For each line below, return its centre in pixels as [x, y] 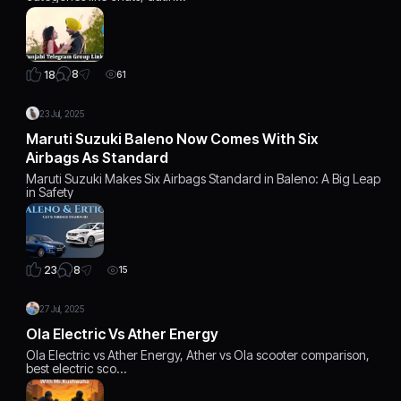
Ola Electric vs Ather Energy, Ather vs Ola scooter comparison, [198, 355]
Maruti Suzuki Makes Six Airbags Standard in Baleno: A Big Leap [204, 178]
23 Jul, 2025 [62, 113]
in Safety [50, 192]
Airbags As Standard [98, 157]
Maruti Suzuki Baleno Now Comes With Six [172, 138]
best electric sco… [77, 369]
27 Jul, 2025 [62, 309]
